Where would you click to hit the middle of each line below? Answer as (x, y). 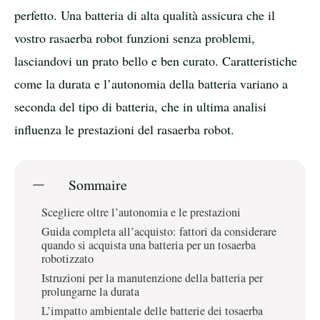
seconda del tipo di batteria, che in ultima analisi (140, 106)
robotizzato (67, 258)
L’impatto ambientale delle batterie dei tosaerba (152, 310)
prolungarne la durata (90, 291)
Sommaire (98, 185)
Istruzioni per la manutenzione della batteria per (152, 277)
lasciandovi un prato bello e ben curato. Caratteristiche (156, 60)
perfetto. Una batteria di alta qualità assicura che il (145, 15)
